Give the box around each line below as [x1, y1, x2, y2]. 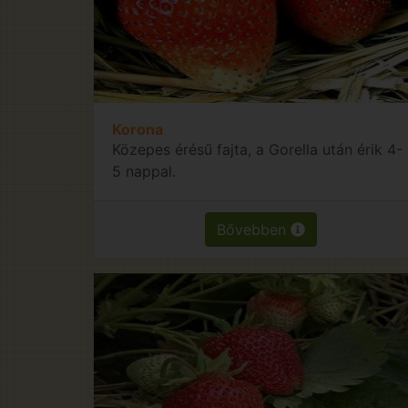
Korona [112, 119, 163, 138]
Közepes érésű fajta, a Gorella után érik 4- [112, 139, 403, 158]
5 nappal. [112, 161, 176, 180]
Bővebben [217, 219, 291, 239]
